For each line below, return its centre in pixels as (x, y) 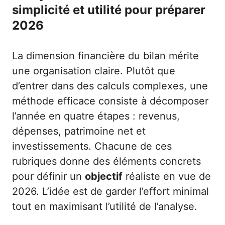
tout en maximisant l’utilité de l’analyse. (105, 207)
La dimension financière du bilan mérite (105, 56)
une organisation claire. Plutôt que (94, 71)
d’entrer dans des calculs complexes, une (110, 86)
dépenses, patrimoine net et (79, 131)
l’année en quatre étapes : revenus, (96, 116)
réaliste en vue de (167, 177)
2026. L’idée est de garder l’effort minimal (110, 192)
